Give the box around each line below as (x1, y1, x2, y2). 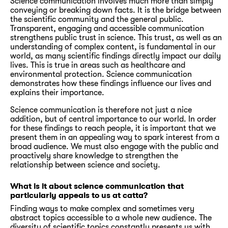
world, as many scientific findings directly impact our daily (10, 51, 221, 61)
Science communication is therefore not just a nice (10, 105, 192, 115)
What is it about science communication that (10, 181, 184, 191)
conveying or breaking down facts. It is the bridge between (10, 5, 221, 15)
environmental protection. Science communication (10, 69, 192, 79)
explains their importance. (10, 88, 104, 97)
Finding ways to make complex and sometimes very (10, 204, 194, 213)
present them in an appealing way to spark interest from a (10, 132, 219, 142)
